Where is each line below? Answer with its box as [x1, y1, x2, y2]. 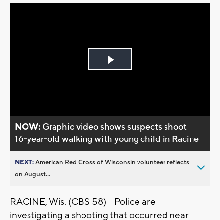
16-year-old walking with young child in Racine [15, 133, 199, 145]
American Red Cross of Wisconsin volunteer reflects [35, 158, 189, 166]
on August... [15, 170, 50, 178]
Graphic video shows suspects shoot [42, 121, 187, 133]
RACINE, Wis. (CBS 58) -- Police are [10, 195, 156, 208]
